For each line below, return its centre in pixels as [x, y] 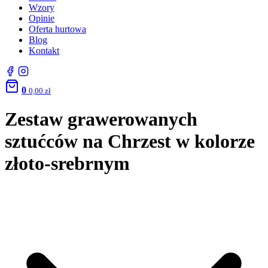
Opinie [42, 18]
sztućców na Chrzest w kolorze [130, 141]
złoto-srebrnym [67, 164]
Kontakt [44, 51]
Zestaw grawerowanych [101, 119]
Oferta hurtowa [57, 29]
